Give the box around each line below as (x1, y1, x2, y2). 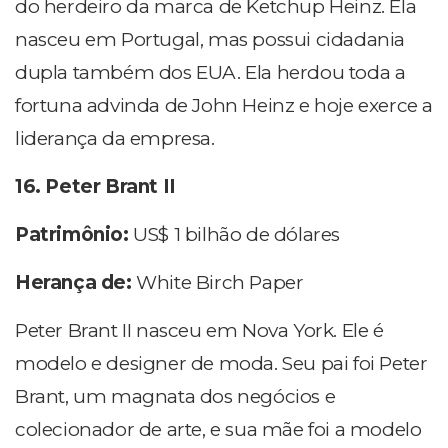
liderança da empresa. (15, 127, 215, 151)
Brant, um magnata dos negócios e (15, 385, 336, 409)
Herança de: (15, 271, 137, 295)
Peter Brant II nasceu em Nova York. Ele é (15, 319, 384, 343)
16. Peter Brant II (15, 175, 176, 199)
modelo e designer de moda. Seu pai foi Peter (15, 352, 428, 376)
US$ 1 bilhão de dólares (133, 223, 341, 247)
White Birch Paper (136, 271, 304, 295)
